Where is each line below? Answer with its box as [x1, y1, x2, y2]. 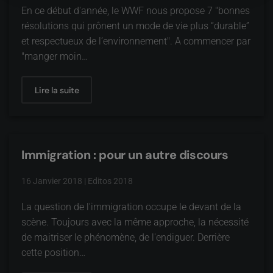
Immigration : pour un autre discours [21, 147, 229, 163]
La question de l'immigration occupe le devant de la [21, 201, 241, 213]
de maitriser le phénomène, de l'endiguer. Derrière [21, 232, 230, 243]
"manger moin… [21, 51, 88, 62]
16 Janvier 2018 [21, 176, 82, 186]
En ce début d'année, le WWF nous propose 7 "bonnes [21, 5, 250, 16]
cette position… [21, 247, 85, 258]
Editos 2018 [88, 176, 133, 186]
